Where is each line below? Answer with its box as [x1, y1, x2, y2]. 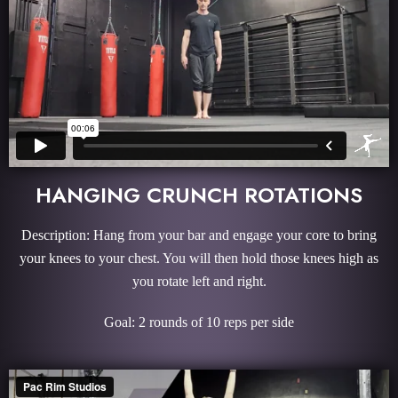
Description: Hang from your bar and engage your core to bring [21, 227, 377, 243]
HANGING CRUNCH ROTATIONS [36, 179, 362, 211]
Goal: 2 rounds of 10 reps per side [104, 314, 294, 330]
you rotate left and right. [131, 274, 267, 289]
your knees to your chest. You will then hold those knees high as [20, 251, 378, 266]
